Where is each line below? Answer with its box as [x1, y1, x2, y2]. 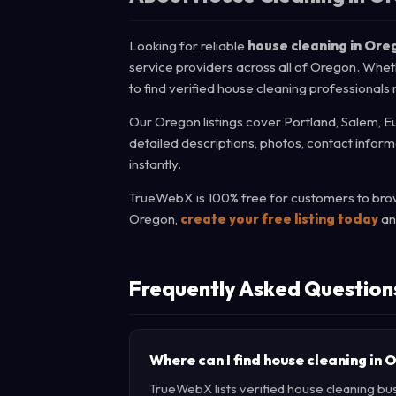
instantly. [129, 156, 181, 172]
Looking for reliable [129, 37, 247, 54]
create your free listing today [180, 210, 378, 227]
